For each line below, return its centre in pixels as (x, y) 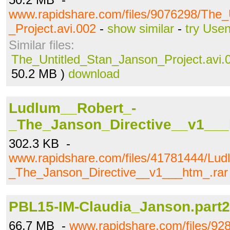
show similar (141, 28)
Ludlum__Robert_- (72, 108)
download (94, 74)
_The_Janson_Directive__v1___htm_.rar (118, 172)
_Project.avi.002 (52, 28)
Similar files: (42, 45)
